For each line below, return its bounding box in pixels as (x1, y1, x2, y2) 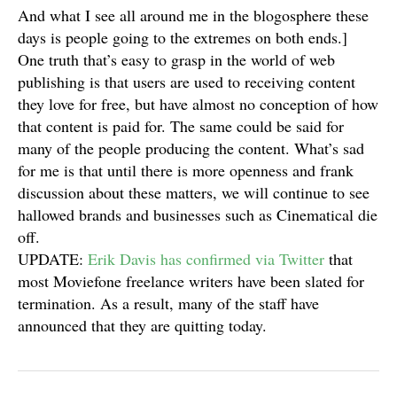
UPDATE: (18, 248, 88, 269)
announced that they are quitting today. (18, 315, 267, 336)
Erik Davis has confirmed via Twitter (88, 248, 324, 269)
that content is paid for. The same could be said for (18, 115, 344, 136)
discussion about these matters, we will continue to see (18, 182, 370, 203)
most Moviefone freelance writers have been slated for (18, 270, 364, 292)
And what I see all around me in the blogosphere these (18, 4, 369, 26)
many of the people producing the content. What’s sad (18, 137, 364, 159)
